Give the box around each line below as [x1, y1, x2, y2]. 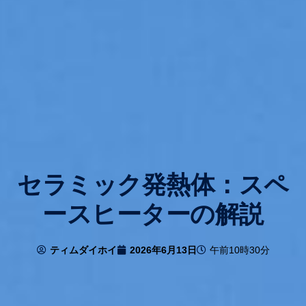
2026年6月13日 [129, 245, 197, 256]
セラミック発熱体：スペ [17, 171, 289, 199]
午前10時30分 [209, 245, 270, 256]
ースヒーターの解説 [42, 200, 264, 229]
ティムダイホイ [49, 245, 117, 256]
